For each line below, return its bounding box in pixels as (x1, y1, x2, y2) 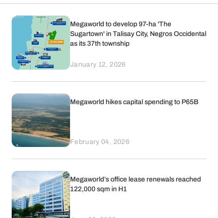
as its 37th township (70, 40, 129, 47)
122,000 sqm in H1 (70, 185, 127, 193)
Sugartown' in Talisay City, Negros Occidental (70, 30, 206, 37)
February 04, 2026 (70, 138, 129, 145)
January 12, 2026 (70, 60, 126, 68)
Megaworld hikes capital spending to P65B (70, 98, 199, 106)
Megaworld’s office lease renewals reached (70, 176, 201, 183)
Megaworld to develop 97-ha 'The (70, 20, 171, 28)
